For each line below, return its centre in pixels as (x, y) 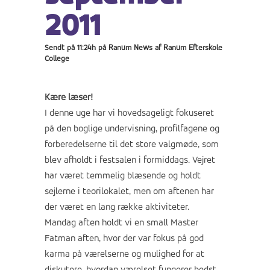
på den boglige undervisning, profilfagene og (132, 129)
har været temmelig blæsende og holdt (123, 176)
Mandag (60, 223)
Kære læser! (69, 98)
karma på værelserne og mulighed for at (124, 255)
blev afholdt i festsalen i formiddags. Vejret (130, 161)
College (57, 59)
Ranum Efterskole (193, 48)
